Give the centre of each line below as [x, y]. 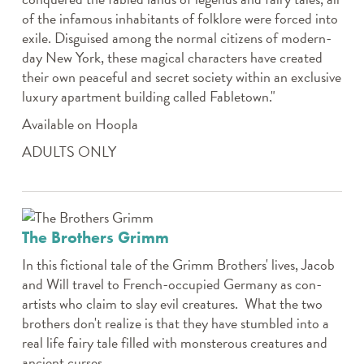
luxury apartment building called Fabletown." [148, 97]
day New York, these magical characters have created [172, 58]
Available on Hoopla [80, 124]
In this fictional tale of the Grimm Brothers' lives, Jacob [178, 265]
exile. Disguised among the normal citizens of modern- [176, 38]
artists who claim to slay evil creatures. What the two [172, 304]
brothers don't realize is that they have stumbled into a [175, 323]
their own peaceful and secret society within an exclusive [181, 77]
